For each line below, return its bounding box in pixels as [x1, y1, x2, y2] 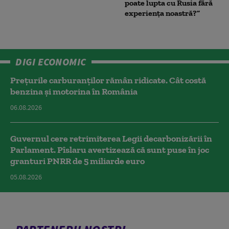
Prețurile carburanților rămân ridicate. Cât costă [10, 75, 206, 86]
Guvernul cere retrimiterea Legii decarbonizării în [10, 133, 212, 144]
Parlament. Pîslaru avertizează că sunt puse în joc [10, 144, 209, 155]
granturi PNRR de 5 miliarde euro [10, 155, 145, 167]
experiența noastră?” [125, 8, 200, 18]
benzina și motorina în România [10, 86, 138, 97]
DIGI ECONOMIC [15, 55, 86, 68]
